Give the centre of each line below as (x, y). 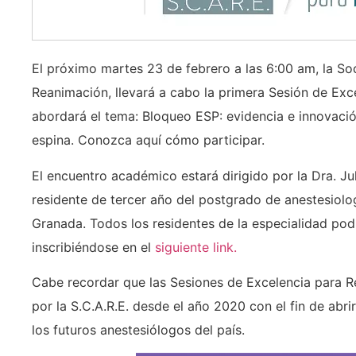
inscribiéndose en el (93, 247)
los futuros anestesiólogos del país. (138, 330)
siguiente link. (196, 247)
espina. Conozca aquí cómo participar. (148, 140)
